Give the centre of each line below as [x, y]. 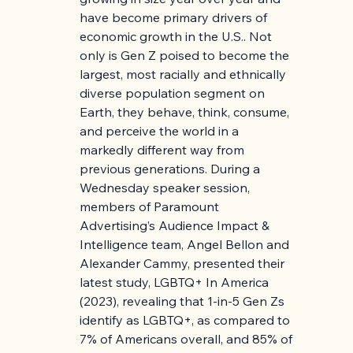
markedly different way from [164, 150]
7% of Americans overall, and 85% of [188, 339]
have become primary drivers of [175, 18]
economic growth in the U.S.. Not [178, 37]
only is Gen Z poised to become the [186, 56]
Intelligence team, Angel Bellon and [186, 245]
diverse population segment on [174, 93]
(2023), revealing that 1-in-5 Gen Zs [184, 301]
